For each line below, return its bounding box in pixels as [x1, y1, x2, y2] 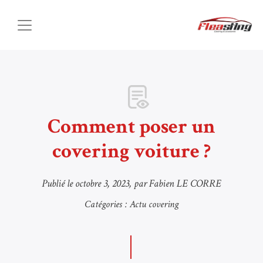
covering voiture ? [52, 138, 211, 164]
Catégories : [85, 198, 130, 211]
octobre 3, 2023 [75, 177, 129, 190]
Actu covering [130, 198, 178, 211]
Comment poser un [48, 113, 215, 140]
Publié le [42, 177, 75, 190]
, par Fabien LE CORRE [129, 177, 221, 190]
